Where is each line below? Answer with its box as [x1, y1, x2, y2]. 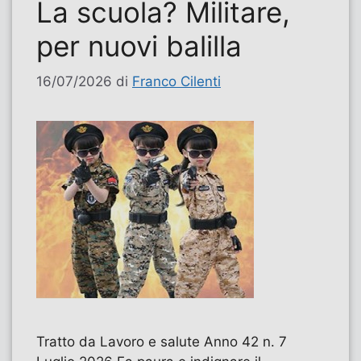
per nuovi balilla [36, 28, 242, 63]
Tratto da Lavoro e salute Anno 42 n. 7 [36, 334, 287, 351]
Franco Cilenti [132, 73, 221, 90]
